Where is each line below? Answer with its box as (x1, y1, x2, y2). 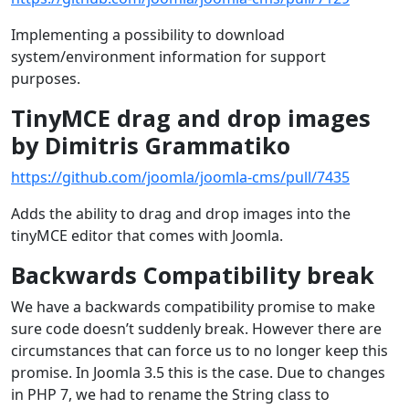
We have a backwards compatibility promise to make (11, 296, 375, 317)
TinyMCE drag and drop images (11, 101, 371, 133)
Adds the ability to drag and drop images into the (11, 203, 351, 224)
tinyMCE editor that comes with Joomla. (11, 225, 283, 246)
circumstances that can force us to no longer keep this (11, 340, 388, 361)
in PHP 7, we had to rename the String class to (11, 383, 330, 404)
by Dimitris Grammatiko (11, 129, 290, 161)
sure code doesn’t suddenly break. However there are (11, 318, 382, 339)
